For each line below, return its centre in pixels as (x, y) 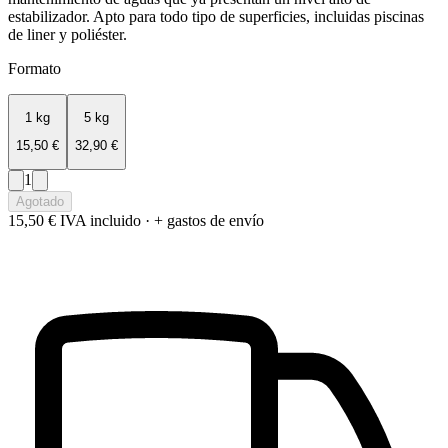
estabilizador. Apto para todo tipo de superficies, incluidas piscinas (216, 16)
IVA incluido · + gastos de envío (162, 220)
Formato (34, 68)
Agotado (40, 201)
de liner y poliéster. (67, 34)
